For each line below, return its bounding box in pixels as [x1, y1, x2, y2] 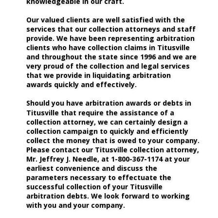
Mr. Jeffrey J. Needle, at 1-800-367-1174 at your [26, 154, 192, 163]
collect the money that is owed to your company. [26, 135, 201, 145]
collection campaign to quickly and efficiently [26, 126, 190, 136]
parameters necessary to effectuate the [26, 173, 173, 182]
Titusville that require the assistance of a [26, 108, 176, 117]
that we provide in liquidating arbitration [26, 71, 173, 80]
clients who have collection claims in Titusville [26, 43, 192, 53]
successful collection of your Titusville [26, 182, 164, 192]
